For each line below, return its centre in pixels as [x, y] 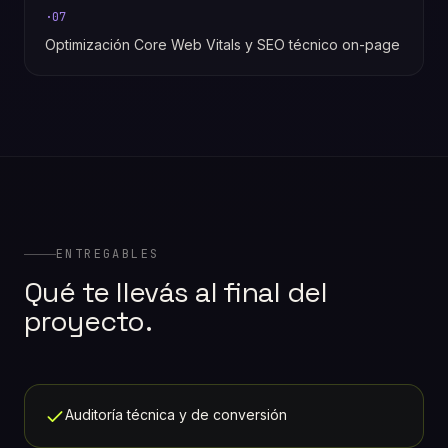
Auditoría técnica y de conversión [176, 415]
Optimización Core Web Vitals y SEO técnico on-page [222, 44]
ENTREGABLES [108, 254]
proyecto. [88, 321]
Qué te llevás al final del [176, 292]
